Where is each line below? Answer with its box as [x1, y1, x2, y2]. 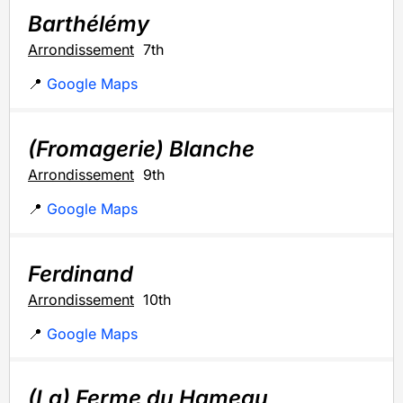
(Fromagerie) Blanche [28, 135, 255, 162]
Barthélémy [28, 10, 149, 37]
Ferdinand [28, 260, 133, 287]
